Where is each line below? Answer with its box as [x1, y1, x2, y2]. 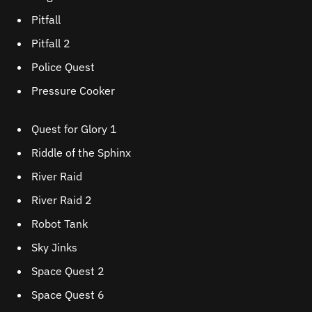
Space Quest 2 [31, 264, 104, 279]
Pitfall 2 [31, 36, 70, 51]
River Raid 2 [31, 193, 92, 208]
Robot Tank [31, 217, 88, 231]
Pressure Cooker [31, 84, 115, 98]
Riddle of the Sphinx [31, 146, 131, 160]
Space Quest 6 [31, 288, 104, 302]
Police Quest [31, 60, 95, 75]
